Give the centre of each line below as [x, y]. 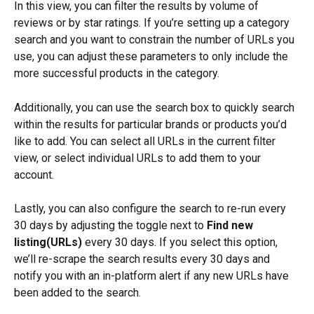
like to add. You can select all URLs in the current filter [146, 141]
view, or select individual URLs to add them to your [139, 158]
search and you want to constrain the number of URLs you [156, 40]
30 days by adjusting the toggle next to [110, 226]
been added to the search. [77, 293]
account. [34, 175]
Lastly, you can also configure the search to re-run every [151, 209]
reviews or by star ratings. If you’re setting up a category [153, 23]
